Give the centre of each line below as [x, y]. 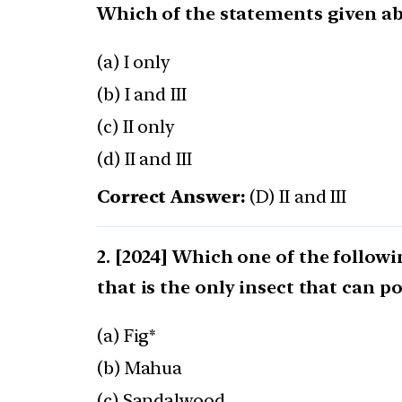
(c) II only [136, 127]
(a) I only [134, 62]
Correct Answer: [171, 197]
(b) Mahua [140, 368]
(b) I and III [142, 95]
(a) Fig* [127, 336]
